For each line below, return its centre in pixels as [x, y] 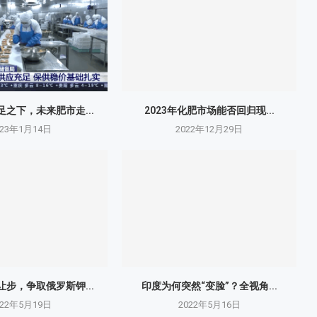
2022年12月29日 [209, 129]
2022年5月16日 [209, 304]
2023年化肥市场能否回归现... [209, 111]
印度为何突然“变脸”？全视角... [209, 286]
